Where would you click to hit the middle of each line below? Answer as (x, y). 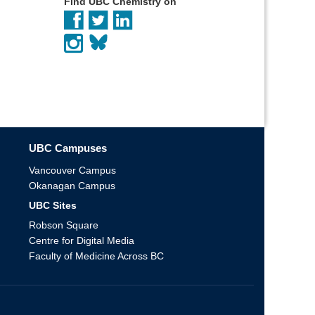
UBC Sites (53, 205)
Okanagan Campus (72, 185)
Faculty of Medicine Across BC (96, 256)
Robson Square (64, 225)
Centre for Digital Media (82, 240)
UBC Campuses (68, 148)
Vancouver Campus (72, 170)
